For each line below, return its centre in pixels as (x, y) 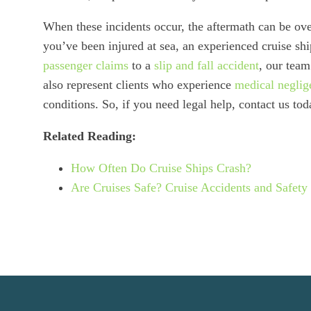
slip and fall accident (207, 65)
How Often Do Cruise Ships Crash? (161, 168)
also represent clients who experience (139, 85)
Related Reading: (90, 136)
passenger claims (86, 65)
